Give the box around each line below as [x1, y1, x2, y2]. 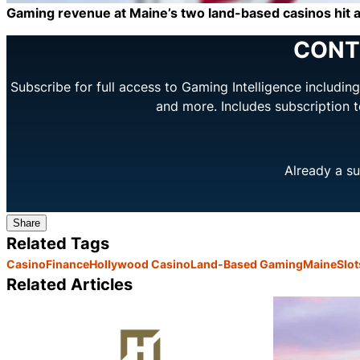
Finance [46, 257, 89, 272]
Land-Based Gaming [190, 257, 303, 272]
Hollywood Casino [89, 257, 190, 272]
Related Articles [6, 275, 133, 295]
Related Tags [6, 234, 109, 254]
